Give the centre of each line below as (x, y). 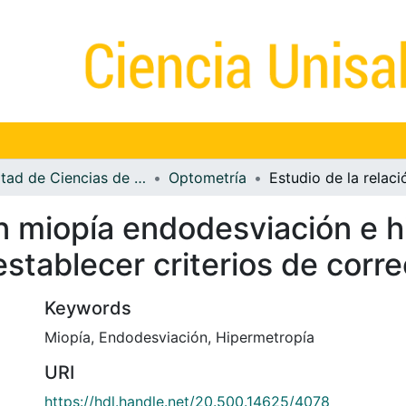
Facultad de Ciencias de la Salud (140, 177)
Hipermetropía (265, 337)
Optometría (208, 177)
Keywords (88, 308)
